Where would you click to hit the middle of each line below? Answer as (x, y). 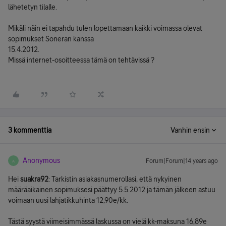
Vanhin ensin (190, 130)
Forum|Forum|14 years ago (182, 161)
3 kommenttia (30, 130)
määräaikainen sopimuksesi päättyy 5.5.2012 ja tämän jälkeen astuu (112, 190)
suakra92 (34, 179)
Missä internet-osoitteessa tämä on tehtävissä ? (81, 60)
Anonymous (41, 160)
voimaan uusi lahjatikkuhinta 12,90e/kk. (68, 200)
